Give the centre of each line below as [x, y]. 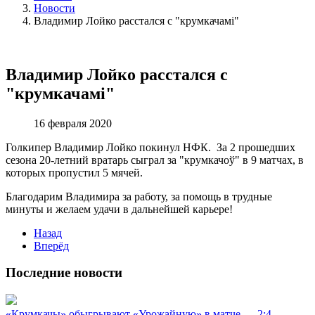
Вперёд [51, 245]
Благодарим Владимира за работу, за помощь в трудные [139, 196]
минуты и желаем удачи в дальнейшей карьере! [119, 209]
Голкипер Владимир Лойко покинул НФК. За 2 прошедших [150, 147]
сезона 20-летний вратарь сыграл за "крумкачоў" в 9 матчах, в [155, 160]
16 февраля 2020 [73, 123]
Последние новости [64, 273]
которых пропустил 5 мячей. [74, 172]
